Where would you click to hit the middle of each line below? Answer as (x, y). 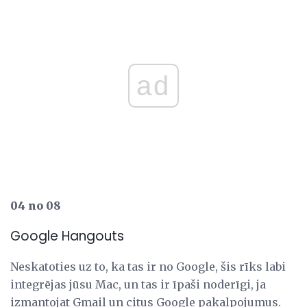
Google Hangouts (67, 236)
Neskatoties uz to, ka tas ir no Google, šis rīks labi (148, 267)
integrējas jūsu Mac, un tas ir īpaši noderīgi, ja (138, 285)
